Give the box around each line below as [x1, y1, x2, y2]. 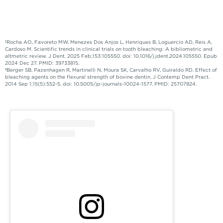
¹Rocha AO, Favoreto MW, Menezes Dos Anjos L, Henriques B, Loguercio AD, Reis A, [5, 40, 212, 45]
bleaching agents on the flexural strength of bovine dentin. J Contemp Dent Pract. [5, 75, 210, 80]
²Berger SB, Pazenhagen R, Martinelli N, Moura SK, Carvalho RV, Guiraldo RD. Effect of [5, 68, 217, 73]
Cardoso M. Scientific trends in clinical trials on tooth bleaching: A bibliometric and [5, 47, 213, 52]
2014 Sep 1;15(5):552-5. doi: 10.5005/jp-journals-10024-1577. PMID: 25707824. [5, 82, 197, 87]
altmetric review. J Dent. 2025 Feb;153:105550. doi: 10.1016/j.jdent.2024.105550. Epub [5, 54, 217, 59]
